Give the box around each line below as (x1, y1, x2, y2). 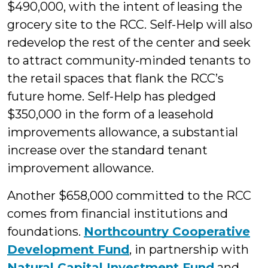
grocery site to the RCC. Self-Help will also (7, 17, 252, 32)
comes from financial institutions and (7, 206, 228, 221)
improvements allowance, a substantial (7, 125, 238, 140)
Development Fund (7, 242, 129, 257)
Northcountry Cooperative (84, 224, 250, 239)
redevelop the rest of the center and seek (7, 35, 251, 50)
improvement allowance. (7, 161, 154, 176)
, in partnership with (129, 242, 249, 257)
